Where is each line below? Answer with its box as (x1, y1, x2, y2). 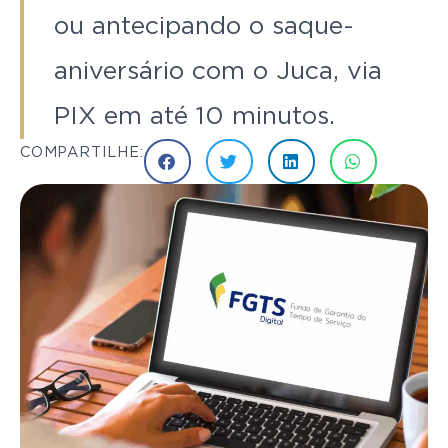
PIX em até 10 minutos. (54, 103, 335, 129)
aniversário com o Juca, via (54, 58, 382, 84)
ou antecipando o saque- (54, 13, 354, 39)
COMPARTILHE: (20, 144, 144, 160)
